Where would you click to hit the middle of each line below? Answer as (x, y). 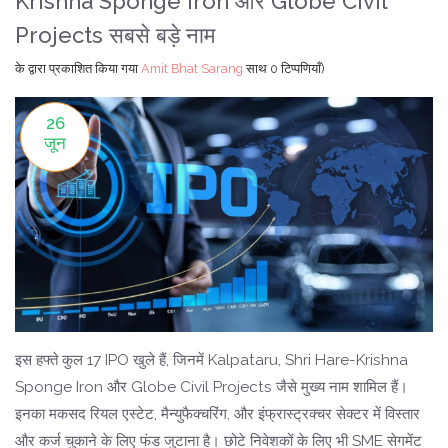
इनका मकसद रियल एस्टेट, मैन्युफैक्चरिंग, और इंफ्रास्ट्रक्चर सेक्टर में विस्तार (217, 414)
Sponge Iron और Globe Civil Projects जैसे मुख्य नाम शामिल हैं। (211, 387)
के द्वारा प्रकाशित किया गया (78, 68)
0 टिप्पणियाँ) (297, 68)
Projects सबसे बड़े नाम (115, 35)
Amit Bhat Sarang (192, 68)
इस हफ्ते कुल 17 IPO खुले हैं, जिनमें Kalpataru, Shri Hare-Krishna (211, 360)
